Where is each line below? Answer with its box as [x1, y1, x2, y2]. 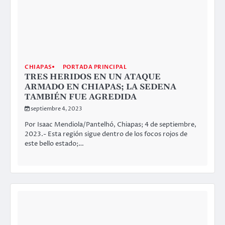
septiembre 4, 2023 [31, 104, 82, 113]
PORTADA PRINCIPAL [62, 63, 127, 71]
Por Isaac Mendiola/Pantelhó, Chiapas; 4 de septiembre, [25, 120, 196, 130]
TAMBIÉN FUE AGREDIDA [25, 91, 137, 102]
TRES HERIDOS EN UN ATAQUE [25, 71, 161, 82]
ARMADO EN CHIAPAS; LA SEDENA [25, 81, 176, 92]
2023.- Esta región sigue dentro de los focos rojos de [25, 130, 187, 139]
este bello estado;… [25, 139, 84, 149]
